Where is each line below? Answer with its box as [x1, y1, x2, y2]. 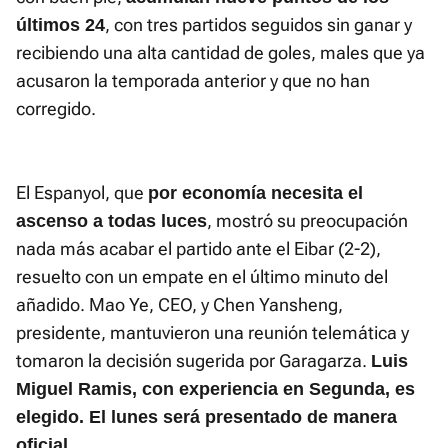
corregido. [16, 98, 96, 120]
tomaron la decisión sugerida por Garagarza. [16, 350, 371, 372]
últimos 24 [16, 15, 105, 36]
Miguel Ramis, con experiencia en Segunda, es [16, 379, 415, 400]
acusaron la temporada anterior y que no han [16, 70, 370, 92]
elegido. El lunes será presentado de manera [16, 407, 397, 428]
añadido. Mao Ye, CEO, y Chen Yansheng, [16, 294, 343, 316]
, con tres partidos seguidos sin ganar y [105, 14, 412, 36]
